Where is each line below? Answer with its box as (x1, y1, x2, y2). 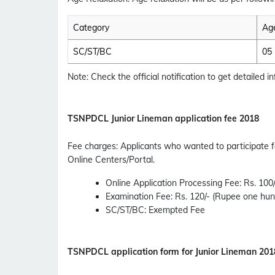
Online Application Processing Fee (106, 177, 239, 189)
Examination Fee (106, 191, 171, 203)
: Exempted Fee (144, 204, 205, 216)
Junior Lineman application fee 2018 (109, 113, 259, 125)
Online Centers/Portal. (68, 154, 155, 166)
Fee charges (68, 141, 116, 152)
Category (73, 22, 109, 34)
